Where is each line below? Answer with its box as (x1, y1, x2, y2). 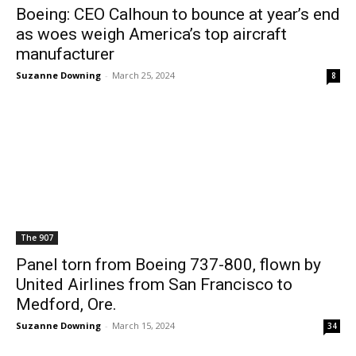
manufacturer (16, 44, 114, 64)
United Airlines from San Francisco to (16, 275, 292, 294)
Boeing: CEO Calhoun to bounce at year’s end (16, 5, 340, 24)
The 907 (21, 232, 53, 243)
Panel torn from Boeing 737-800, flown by (16, 255, 321, 274)
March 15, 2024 (112, 319, 175, 331)
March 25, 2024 (112, 69, 175, 81)
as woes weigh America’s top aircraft (16, 25, 287, 44)
